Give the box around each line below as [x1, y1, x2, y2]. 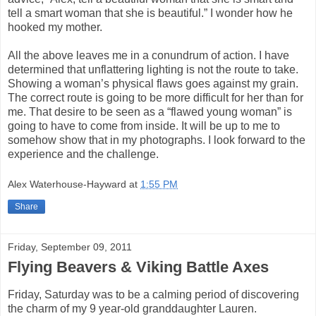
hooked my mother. [8, 20, 102, 33]
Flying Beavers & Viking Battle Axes [8, 258, 269, 276]
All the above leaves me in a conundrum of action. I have [8, 49, 289, 61]
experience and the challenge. [8, 147, 159, 160]
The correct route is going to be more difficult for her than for [8, 91, 303, 104]
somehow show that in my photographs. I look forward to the [8, 133, 305, 146]
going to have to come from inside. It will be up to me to [8, 119, 280, 132]
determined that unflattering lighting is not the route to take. [8, 63, 298, 75]
